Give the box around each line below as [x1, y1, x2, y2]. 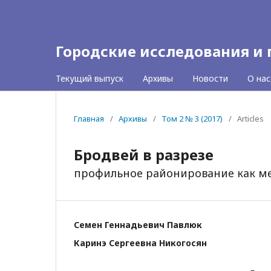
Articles [237, 113, 264, 124]
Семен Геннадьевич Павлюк [74, 219, 202, 230]
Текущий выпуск [56, 73, 123, 84]
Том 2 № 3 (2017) [162, 113, 223, 124]
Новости [192, 73, 228, 84]
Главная [74, 113, 104, 124]
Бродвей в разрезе [74, 145, 214, 165]
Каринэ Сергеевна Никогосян [74, 237, 207, 249]
